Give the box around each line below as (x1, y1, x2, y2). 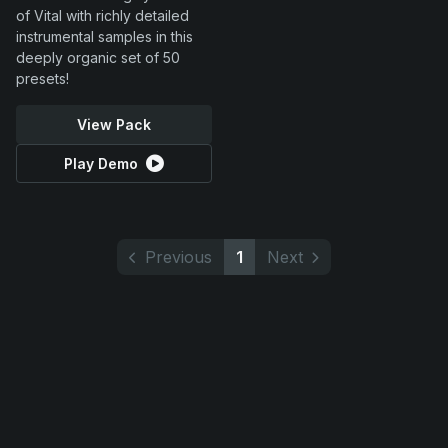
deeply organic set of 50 (16, 49, 180, 66)
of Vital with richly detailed (16, 7, 189, 24)
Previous (145, 247, 212, 267)
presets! (16, 70, 69, 87)
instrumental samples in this (16, 28, 193, 45)
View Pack (77, 116, 151, 133)
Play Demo (64, 155, 138, 172)
